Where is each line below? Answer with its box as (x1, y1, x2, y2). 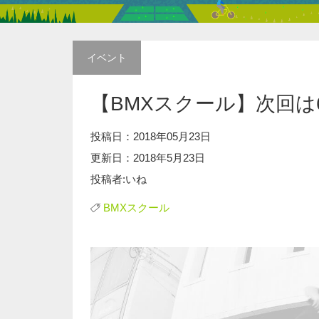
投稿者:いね (90, 173, 147, 185)
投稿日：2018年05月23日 (90, 130, 211, 142)
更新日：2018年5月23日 (90, 152, 205, 164)
